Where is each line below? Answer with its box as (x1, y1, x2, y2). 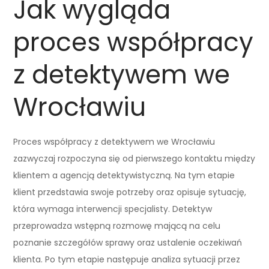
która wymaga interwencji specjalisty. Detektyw (13, 202, 213, 215)
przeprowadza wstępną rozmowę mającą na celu (13, 219, 221, 232)
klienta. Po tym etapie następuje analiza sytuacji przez (13, 253, 241, 265)
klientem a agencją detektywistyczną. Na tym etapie (13, 169, 235, 181)
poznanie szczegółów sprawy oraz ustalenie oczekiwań (13, 236, 243, 249)
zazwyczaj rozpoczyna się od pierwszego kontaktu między (13, 152, 256, 165)
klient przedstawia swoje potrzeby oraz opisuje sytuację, (13, 186, 247, 198)
